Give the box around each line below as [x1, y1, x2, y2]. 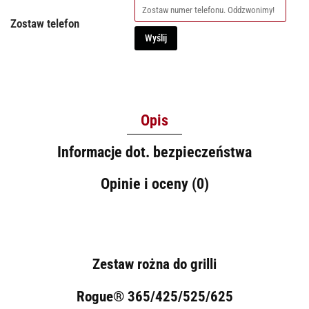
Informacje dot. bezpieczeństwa [57, 143, 252, 161]
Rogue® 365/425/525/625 [76, 288, 233, 305]
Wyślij [145, 32, 167, 43]
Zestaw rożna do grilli [92, 256, 217, 273]
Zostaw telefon [10, 17, 79, 30]
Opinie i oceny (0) [100, 175, 209, 192]
